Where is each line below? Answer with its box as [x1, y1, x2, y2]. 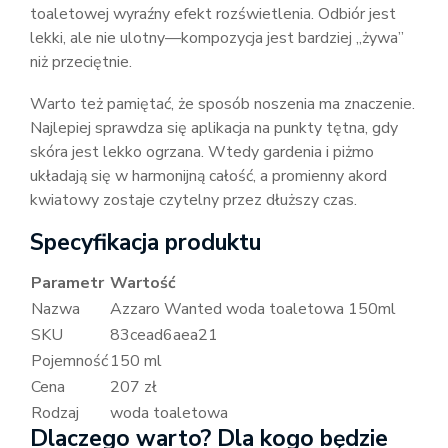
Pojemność [31, 350, 108, 372]
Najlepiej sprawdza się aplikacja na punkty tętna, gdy [30, 117, 398, 139]
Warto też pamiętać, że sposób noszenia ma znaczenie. [30, 93, 415, 115]
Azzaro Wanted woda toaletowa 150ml [110, 298, 396, 320]
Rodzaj [31, 402, 79, 424]
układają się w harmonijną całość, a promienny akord [30, 165, 387, 187]
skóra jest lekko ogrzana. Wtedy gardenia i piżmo [30, 141, 374, 163]
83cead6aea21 [110, 324, 218, 346]
